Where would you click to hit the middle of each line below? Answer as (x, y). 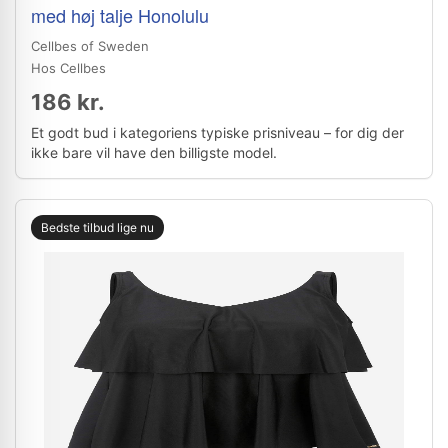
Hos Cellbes (68, 68)
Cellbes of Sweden (90, 46)
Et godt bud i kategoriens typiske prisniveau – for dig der (217, 132)
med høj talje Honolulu (120, 15)
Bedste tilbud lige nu (97, 227)
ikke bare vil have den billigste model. (154, 152)
